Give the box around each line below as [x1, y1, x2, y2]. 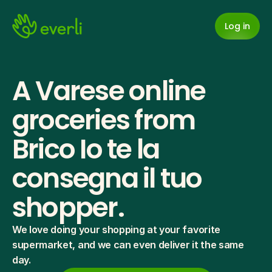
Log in [225, 19, 250, 32]
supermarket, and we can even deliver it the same [12, 239, 244, 251]
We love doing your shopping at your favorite [12, 223, 220, 236]
